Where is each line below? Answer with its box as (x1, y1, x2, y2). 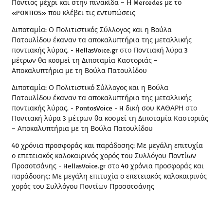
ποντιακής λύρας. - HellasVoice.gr (12, 45, 118, 54)
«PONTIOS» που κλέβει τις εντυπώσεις (12, 8, 135, 17)
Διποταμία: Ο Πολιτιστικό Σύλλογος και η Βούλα (12, 83, 168, 91)
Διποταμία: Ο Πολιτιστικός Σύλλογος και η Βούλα (12, 25, 172, 34)
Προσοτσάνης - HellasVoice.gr (12, 161, 106, 170)
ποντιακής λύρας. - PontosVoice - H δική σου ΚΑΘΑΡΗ (12, 103, 183, 112)
